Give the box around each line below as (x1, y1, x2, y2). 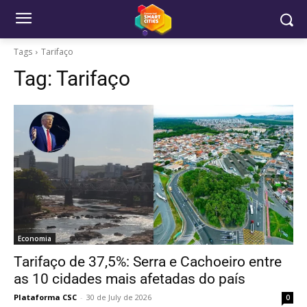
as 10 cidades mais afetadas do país (14, 271, 245, 287)
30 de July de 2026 (86, 292, 151, 302)
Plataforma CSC (14, 292, 77, 302)
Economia (18, 234, 51, 243)
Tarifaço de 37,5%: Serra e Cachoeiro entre (14, 254, 282, 270)
